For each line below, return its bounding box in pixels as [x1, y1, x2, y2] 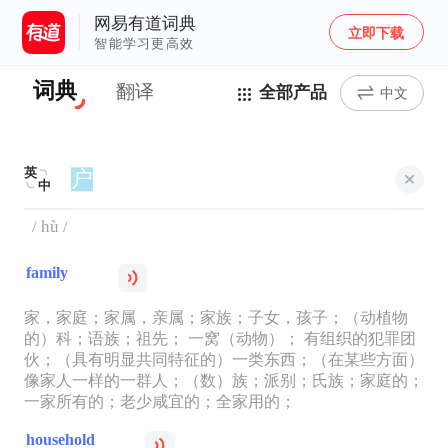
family [25, 263, 68, 281]
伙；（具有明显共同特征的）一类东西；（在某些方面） [23, 351, 424, 369]
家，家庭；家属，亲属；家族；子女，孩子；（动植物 [23, 309, 408, 327]
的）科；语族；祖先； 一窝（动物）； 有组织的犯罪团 [23, 330, 416, 348]
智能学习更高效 [94, 36, 195, 52]
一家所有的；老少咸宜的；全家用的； [23, 393, 296, 411]
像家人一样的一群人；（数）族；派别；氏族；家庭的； [23, 372, 424, 390]
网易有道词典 [94, 13, 197, 33]
